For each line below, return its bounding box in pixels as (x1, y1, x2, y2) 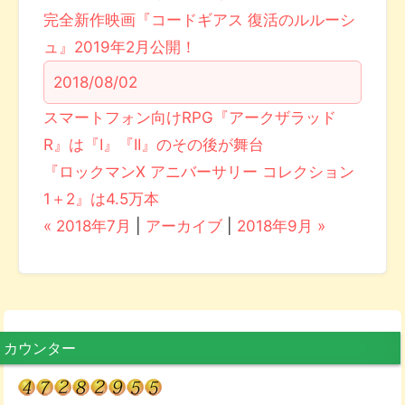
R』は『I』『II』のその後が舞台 (43, 136, 265, 155)
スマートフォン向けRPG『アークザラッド (43, 108, 337, 127)
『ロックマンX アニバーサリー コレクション (43, 163, 355, 182)
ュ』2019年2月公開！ (43, 38, 197, 57)
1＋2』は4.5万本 (43, 190, 160, 209)
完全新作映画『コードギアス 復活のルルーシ (43, 11, 356, 30)
